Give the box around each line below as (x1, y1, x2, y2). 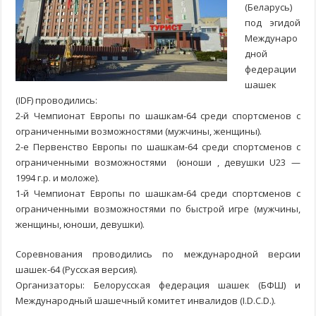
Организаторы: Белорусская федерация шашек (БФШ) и (16, 279, 300, 292)
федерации (245, 63, 297, 76)
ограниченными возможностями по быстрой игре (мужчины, (16, 202, 300, 216)
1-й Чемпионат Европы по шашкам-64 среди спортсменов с (16, 187, 300, 200)
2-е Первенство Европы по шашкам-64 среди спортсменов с (16, 140, 300, 154)
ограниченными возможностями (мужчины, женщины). (16, 125, 262, 138)
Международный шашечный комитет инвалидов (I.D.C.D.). (16, 294, 276, 308)
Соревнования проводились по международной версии (16, 248, 300, 261)
